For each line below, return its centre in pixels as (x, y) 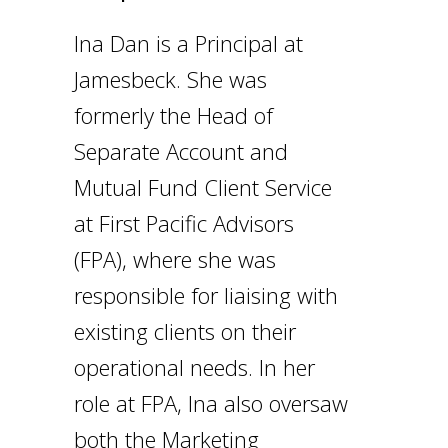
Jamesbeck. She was (170, 78)
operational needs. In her (194, 366)
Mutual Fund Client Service (203, 186)
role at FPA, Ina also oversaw (211, 402)
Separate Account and (181, 150)
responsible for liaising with (206, 294)
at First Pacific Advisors (184, 222)
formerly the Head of (173, 114)
